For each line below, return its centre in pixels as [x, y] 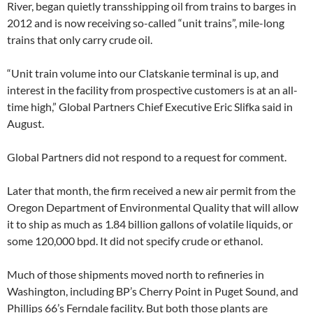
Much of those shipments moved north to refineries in [136, 274]
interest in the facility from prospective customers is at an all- [152, 89]
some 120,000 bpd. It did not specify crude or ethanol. [135, 240]
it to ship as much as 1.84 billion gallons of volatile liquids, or [150, 224]
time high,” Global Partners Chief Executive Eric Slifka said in [150, 106]
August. [26, 123]
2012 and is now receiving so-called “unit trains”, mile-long [146, 22]
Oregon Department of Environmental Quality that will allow [153, 207]
